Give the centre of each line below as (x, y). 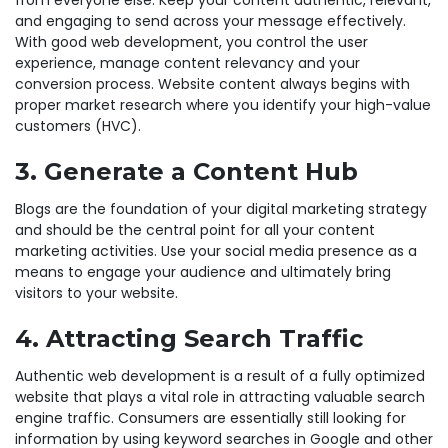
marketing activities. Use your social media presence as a (216, 250)
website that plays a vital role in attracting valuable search (220, 396)
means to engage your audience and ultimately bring (203, 271)
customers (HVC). (78, 125)
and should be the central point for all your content (195, 229)
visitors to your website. (96, 292)
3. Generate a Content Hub (186, 171)
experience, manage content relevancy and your (187, 62)
